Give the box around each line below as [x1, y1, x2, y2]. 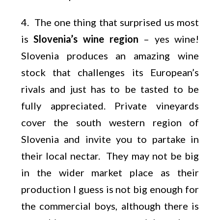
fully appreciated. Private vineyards [21, 100, 199, 111]
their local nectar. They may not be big [21, 150, 199, 162]
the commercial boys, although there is [21, 200, 199, 212]
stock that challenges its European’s [21, 66, 199, 78]
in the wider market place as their [21, 166, 199, 178]
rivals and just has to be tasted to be [21, 83, 199, 95]
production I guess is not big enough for [21, 183, 199, 195]
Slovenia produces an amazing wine [21, 50, 199, 61]
